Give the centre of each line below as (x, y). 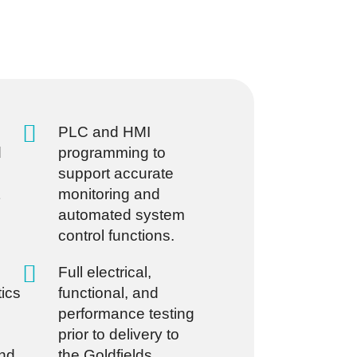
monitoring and (109, 194)
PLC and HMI (104, 132)
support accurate (116, 174)
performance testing (126, 314)
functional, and (108, 293)
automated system (122, 215)
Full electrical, (105, 273)
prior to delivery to (119, 335)
